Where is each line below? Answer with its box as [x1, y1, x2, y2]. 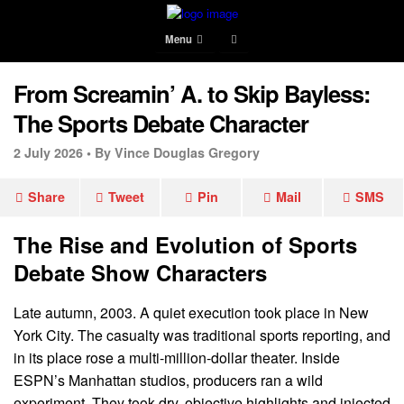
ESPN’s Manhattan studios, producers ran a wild [14, 369, 323, 390]
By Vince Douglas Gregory [95, 143, 260, 161]
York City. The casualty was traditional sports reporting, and [14, 324, 390, 345]
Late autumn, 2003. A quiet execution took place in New [14, 301, 369, 323]
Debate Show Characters [14, 257, 267, 288]
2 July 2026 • [14, 143, 91, 161]
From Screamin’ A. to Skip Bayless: [14, 77, 371, 110]
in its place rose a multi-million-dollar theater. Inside [14, 346, 340, 368]
